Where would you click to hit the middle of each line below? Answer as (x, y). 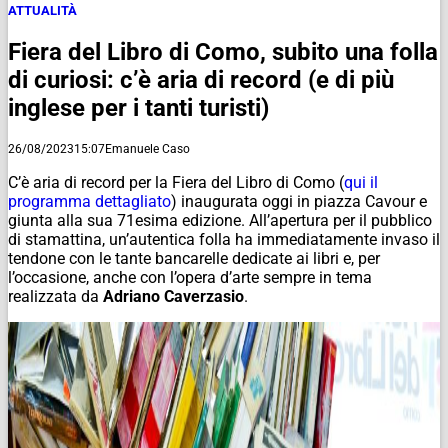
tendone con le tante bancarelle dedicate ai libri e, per (194, 258)
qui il (361, 182)
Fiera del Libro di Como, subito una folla (223, 51)
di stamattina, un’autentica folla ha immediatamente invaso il (224, 239)
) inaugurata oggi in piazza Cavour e (299, 201)
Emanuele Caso (147, 148)
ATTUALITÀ (42, 10)
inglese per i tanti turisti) (138, 107)
